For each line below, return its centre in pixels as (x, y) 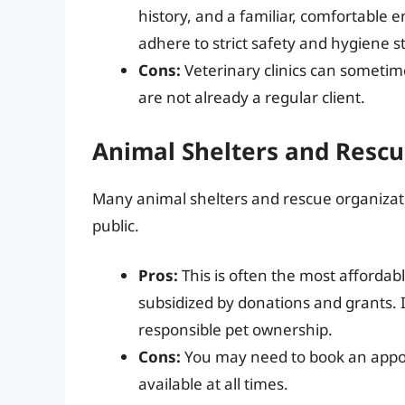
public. (116, 225)
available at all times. (213, 384)
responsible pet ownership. (235, 330)
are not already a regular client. (252, 98)
